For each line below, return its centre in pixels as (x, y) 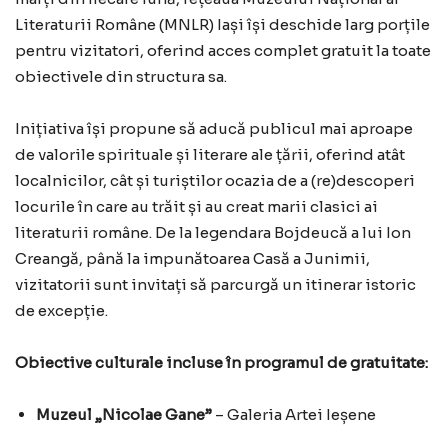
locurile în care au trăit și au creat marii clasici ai (196, 207)
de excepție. (61, 311)
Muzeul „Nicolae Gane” (124, 415)
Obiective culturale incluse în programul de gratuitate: (221, 363)
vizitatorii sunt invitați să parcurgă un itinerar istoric (215, 285)
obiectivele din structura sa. (121, 77)
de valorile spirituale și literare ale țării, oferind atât (210, 155)
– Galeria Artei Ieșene (294, 415)
